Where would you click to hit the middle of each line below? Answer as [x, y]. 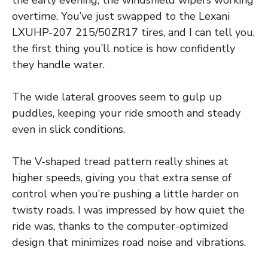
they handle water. [58, 64]
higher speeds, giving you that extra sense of [122, 177]
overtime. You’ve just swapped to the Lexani [121, 16]
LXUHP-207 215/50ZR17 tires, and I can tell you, [133, 32]
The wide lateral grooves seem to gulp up [117, 97]
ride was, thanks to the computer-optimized [120, 226]
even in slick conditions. [68, 129]
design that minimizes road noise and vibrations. [129, 242]
